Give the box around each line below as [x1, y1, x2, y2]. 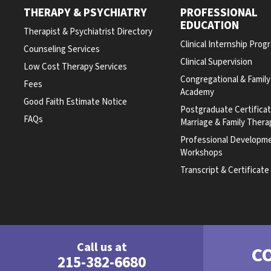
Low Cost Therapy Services [24, 60, 128, 73]
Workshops [180, 146, 223, 159]
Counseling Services [24, 43, 100, 56]
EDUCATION [180, 18, 240, 34]
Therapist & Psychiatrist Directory [24, 25, 153, 38]
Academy [180, 86, 215, 99]
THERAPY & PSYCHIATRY [24, 5, 148, 21]
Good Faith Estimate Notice [24, 96, 128, 108]
